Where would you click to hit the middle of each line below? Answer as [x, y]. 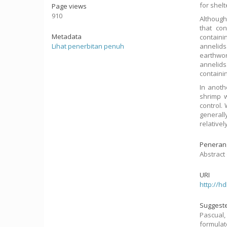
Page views [69, 6]
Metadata [67, 36]
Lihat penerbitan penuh [88, 46]
